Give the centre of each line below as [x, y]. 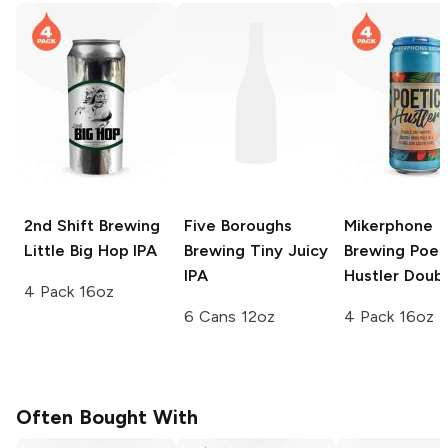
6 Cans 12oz [229, 316]
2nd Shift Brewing [92, 225]
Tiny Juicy [286, 250]
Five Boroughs [238, 225]
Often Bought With [107, 416]
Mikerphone [388, 225]
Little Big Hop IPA [91, 250]
